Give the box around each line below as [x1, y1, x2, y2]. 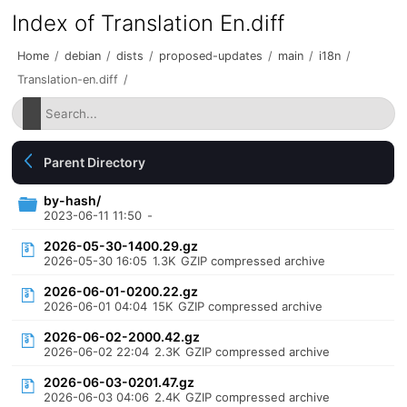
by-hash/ [44, 193, 102, 208]
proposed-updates [159, 49, 263, 63]
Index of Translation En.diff [12, 10, 285, 36]
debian [65, 49, 102, 63]
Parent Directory [44, 154, 146, 170]
